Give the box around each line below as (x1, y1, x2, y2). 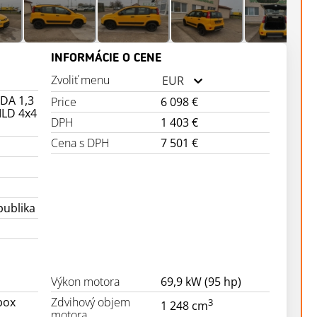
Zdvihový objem (51, 294, 131, 311)
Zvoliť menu (51, 72, 110, 88)
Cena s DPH (51, 135, 110, 151)
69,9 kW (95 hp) (160, 274, 241, 290)
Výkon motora (51, 274, 120, 290)
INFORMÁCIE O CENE (51, 52, 162, 65)
